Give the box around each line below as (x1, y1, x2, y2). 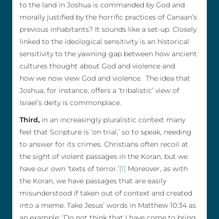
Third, (20, 115, 42, 124)
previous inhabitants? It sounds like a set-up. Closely (20, 24, 197, 34)
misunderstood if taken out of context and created (20, 188, 192, 197)
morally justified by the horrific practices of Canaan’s (20, 12, 197, 22)
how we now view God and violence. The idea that (20, 73, 190, 83)
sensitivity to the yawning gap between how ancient (20, 49, 197, 58)
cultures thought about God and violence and (20, 61, 175, 70)
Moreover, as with (126, 164, 188, 173)
